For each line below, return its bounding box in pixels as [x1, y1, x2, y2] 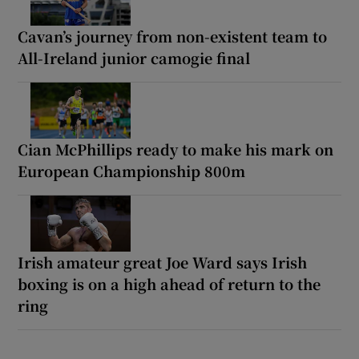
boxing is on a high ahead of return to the [18, 272, 321, 294]
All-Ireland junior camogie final [18, 46, 251, 68]
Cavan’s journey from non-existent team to [18, 25, 328, 46]
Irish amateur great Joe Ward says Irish [18, 251, 308, 272]
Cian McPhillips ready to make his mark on [18, 138, 334, 159]
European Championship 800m [18, 159, 246, 181]
